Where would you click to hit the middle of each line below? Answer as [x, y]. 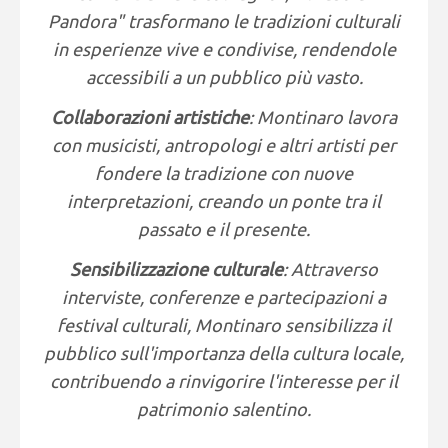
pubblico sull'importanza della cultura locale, [224, 353]
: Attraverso [330, 269]
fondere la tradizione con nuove [224, 173]
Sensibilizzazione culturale [176, 269]
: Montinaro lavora [323, 117]
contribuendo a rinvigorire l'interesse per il [224, 381]
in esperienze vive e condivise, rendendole [224, 49]
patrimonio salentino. [224, 409]
